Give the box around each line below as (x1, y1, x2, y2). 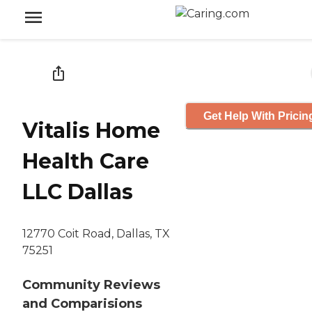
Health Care (22, 148, 149, 175)
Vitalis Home (22, 118, 160, 144)
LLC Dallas (22, 179, 133, 205)
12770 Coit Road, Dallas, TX (22, 227, 170, 241)
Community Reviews (22, 277, 160, 293)
